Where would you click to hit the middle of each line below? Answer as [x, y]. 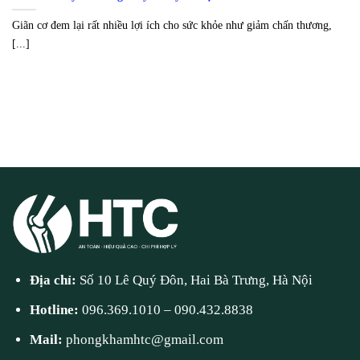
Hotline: [56, 310]
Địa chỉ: [55, 280]
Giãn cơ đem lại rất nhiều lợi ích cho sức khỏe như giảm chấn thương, [172, 25]
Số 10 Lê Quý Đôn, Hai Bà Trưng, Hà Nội [196, 280]
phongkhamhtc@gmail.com [145, 340]
